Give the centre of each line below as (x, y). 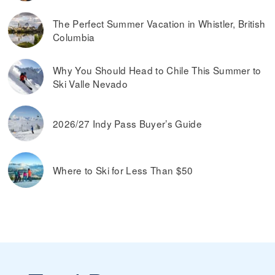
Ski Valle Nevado (91, 84)
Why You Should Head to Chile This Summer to (157, 70)
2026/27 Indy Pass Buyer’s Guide (127, 124)
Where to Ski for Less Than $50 (123, 170)
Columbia (74, 37)
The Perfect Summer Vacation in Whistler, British (159, 24)
